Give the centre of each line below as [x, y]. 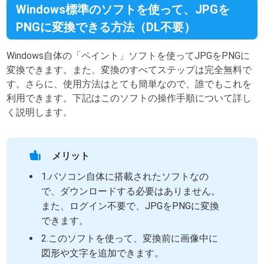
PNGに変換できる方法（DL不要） [106, 27]
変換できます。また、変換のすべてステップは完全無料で [129, 70]
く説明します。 [40, 113]
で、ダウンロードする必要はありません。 [131, 192]
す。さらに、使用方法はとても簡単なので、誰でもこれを [129, 84]
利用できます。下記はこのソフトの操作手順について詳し [129, 98]
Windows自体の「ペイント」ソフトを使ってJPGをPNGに [128, 56]
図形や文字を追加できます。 [103, 253]
